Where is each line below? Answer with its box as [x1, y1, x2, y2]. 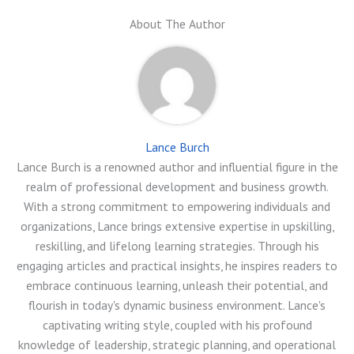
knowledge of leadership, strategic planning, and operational [18, 336, 336, 352]
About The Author [129, 15, 225, 32]
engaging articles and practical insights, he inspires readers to [17, 257, 337, 273]
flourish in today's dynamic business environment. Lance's [28, 296, 326, 313]
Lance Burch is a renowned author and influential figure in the [16, 158, 338, 175]
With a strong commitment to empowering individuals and [24, 198, 330, 214]
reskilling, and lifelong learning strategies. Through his [35, 237, 319, 254]
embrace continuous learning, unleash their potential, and [26, 277, 328, 293]
